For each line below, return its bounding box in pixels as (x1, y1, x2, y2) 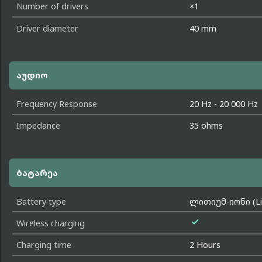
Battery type (16, 195, 66, 207)
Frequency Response (16, 98, 97, 109)
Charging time (16, 239, 71, 251)
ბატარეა (16, 167, 58, 178)
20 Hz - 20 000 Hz (189, 98, 258, 109)
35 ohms (189, 120, 223, 132)
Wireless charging (16, 217, 85, 229)
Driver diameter (16, 22, 78, 34)
